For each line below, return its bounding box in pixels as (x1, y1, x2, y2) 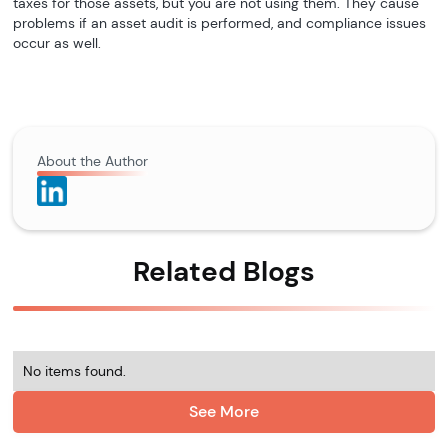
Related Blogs (133, 252, 315, 290)
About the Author (37, 151, 149, 170)
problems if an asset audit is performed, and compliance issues (13, 13, 427, 32)
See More (189, 400, 259, 422)
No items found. (23, 361, 127, 380)
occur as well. (13, 33, 102, 52)
